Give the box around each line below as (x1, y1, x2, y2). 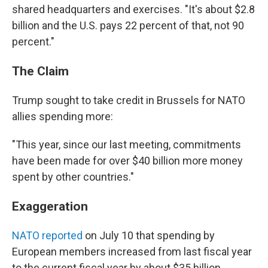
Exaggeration (12, 199, 88, 214)
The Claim (12, 63, 69, 78)
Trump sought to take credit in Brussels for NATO (12, 94, 245, 106)
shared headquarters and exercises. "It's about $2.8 (12, 3, 255, 16)
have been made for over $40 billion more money (12, 154, 243, 167)
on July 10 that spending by (83, 229, 215, 242)
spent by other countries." (12, 170, 134, 183)
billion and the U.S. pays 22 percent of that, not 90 (12, 19, 244, 32)
